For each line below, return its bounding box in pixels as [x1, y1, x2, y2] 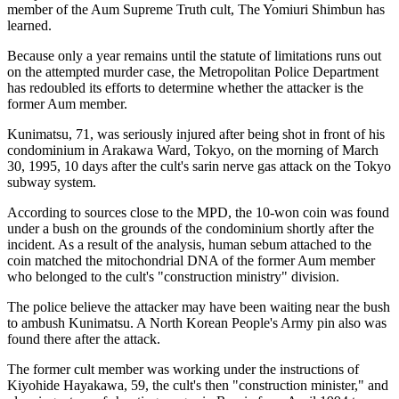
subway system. [7, 174, 96, 190]
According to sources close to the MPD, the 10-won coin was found [7, 204, 389, 220]
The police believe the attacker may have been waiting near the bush [7, 298, 390, 314]
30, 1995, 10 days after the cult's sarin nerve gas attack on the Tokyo [7, 158, 391, 174]
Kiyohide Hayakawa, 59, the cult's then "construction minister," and [7, 377, 388, 393]
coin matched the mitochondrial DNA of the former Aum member [7, 252, 375, 268]
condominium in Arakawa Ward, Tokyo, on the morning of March [7, 142, 379, 158]
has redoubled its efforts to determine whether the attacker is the [7, 79, 363, 95]
